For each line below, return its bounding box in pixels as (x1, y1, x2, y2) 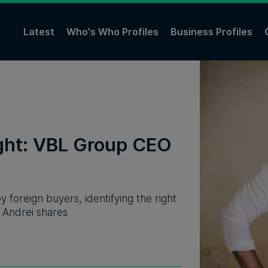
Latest (23, 25, 54, 38)
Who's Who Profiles (66, 25, 159, 38)
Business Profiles (170, 25, 252, 38)
